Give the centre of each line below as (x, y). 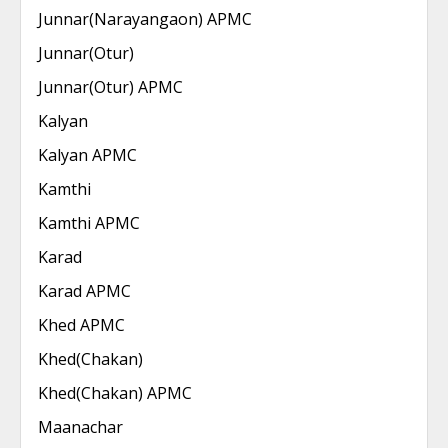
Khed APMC (81, 325)
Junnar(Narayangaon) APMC (145, 19)
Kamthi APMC (89, 223)
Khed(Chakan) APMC (115, 393)
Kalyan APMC (87, 155)
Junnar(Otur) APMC (110, 87)
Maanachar (80, 427)
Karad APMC (84, 291)
